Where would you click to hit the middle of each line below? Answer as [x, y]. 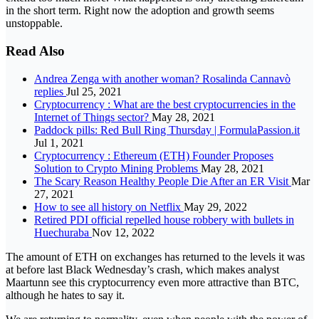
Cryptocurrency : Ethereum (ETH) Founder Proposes [154, 155]
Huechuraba [63, 232]
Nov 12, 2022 [123, 232]
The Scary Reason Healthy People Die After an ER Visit [163, 181]
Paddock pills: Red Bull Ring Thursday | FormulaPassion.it [167, 130]
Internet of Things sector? [93, 117]
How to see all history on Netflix [109, 206]
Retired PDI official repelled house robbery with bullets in [164, 219]
